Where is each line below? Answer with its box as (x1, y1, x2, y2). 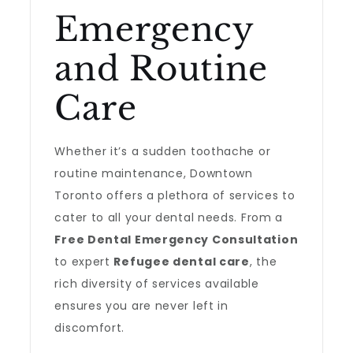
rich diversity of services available (54, 276, 259, 292)
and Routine (54, 48, 269, 89)
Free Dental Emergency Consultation (54, 232, 299, 247)
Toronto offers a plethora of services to (54, 188, 295, 203)
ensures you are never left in (54, 298, 229, 314)
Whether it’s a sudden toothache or (54, 143, 271, 159)
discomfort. (54, 320, 125, 336)
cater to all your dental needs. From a (54, 210, 284, 225)
